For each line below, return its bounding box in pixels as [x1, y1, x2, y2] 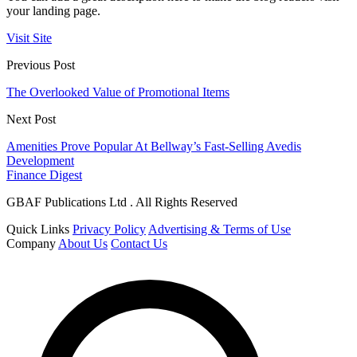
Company [6, 237, 56, 251]
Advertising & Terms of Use [148, 222, 291, 237]
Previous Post [6, 58, 75, 73]
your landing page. [6, 4, 100, 18]
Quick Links [6, 222, 69, 237]
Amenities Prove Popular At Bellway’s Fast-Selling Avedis [6, 139, 301, 154]
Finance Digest [6, 168, 82, 182]
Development [6, 154, 74, 168]
